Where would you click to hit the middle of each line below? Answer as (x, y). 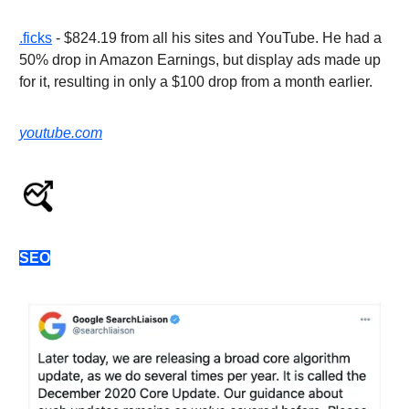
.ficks (36, 38)
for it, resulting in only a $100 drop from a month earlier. (196, 82)
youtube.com (61, 133)
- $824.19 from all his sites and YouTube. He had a (217, 38)
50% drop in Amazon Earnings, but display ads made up (200, 60)
